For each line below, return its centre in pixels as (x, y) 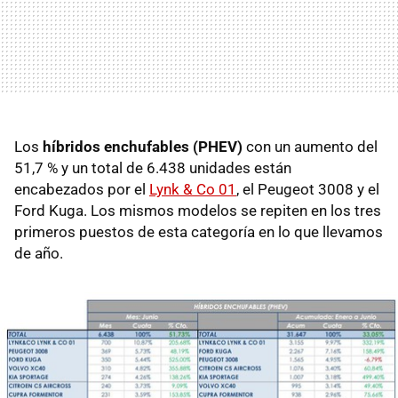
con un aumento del (312, 146)
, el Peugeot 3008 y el (308, 189)
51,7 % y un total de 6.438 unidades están (153, 167)
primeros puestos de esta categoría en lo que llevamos (199, 231)
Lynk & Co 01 (193, 189)
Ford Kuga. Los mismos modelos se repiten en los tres (198, 210)
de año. (39, 253)
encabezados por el (82, 189)
